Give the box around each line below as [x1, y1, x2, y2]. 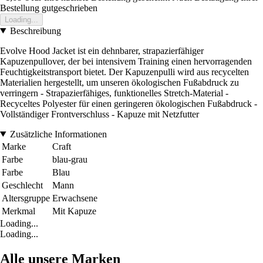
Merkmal [2, 205, 35, 216]
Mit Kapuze [52, 205, 96, 216]
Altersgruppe [2, 193, 50, 203]
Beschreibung [9, 25, 61, 36]
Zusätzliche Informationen [9, 129, 107, 139]
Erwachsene [52, 193, 97, 203]
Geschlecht [2, 180, 43, 190]
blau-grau [52, 154, 87, 164]
